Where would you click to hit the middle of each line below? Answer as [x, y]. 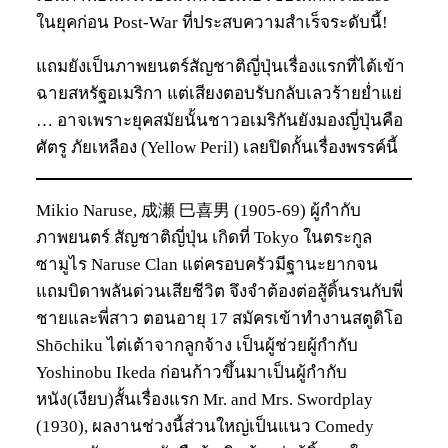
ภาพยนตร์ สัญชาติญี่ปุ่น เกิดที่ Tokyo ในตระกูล [204, 237]
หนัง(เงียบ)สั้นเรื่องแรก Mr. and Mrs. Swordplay [204, 399]
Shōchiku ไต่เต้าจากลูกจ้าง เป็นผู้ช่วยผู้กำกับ [197, 345]
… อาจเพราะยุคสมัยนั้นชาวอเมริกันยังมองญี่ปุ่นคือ [219, 120]
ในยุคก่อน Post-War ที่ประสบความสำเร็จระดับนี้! [212, 22]
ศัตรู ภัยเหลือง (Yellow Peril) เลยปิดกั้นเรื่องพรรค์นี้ [217, 147]
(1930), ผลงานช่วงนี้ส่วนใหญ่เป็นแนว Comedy [205, 426]
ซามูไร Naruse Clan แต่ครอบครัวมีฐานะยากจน [207, 264]
